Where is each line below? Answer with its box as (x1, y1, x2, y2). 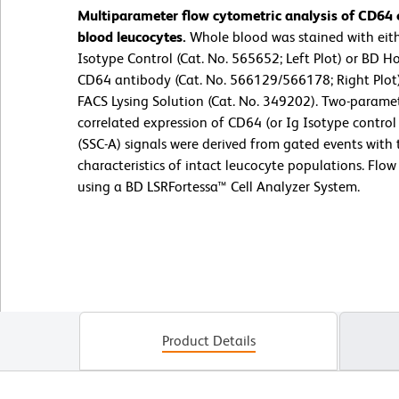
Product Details (161, 332, 256, 350)
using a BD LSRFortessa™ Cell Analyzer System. (77, 178, 360, 196)
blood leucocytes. (77, 28, 186, 46)
